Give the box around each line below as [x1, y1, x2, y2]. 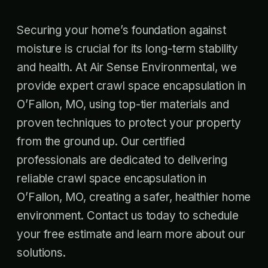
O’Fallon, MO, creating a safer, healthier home [17, 190, 251, 204]
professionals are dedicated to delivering [17, 153, 227, 167]
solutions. [17, 246, 66, 260]
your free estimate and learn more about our [17, 227, 245, 241]
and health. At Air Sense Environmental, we [17, 60, 237, 74]
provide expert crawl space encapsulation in [17, 79, 246, 93]
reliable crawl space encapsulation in [17, 172, 207, 185]
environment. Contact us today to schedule [17, 209, 239, 223]
